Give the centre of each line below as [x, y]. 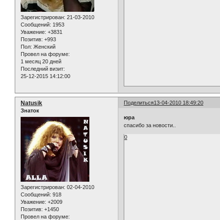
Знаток [30, 111]
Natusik [31, 103]
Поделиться [139, 103]
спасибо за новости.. [150, 125]
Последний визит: [43, 69]
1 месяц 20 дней [41, 62]
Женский [44, 47]
